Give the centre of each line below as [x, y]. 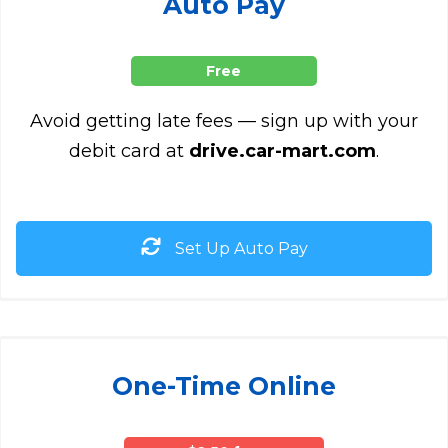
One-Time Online [224, 385]
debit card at [129, 150]
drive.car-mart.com [282, 150]
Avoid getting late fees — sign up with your [224, 120]
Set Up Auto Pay [239, 248]
